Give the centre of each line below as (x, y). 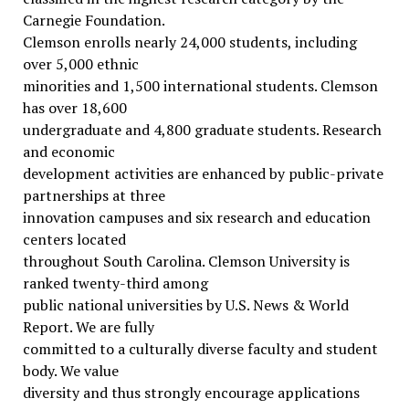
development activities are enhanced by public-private (203, 173)
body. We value (70, 371)
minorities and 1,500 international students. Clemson (200, 86)
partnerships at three (94, 195)
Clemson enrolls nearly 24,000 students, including (189, 42)
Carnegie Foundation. (94, 20)
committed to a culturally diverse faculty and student (200, 349)
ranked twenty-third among (115, 283)
